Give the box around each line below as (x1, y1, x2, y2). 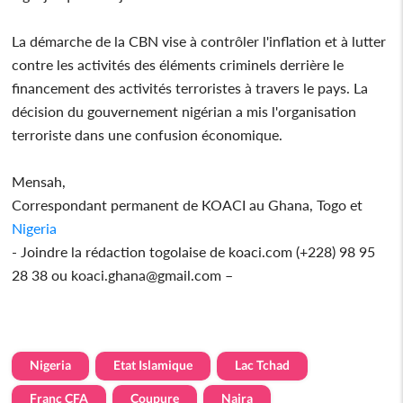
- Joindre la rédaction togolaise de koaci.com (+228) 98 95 (12, 242, 376, 260)
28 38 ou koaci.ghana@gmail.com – (12, 265, 234, 283)
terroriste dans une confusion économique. (12, 125, 283, 143)
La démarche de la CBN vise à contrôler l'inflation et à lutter (12, 31, 387, 49)
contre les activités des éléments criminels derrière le (12, 55, 345, 73)
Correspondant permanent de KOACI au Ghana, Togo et (12, 195, 363, 213)
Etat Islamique (113, 356, 193, 372)
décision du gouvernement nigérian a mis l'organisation (12, 102, 357, 120)
